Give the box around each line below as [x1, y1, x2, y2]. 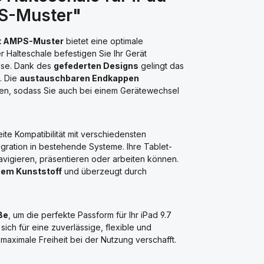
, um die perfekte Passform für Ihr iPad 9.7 [8, 210, 171, 220]
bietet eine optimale [64, 36, 143, 46]
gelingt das [138, 61, 184, 71]
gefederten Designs [54, 61, 138, 71]
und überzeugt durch [62, 166, 147, 176]
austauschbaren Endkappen [19, 73, 139, 83]
